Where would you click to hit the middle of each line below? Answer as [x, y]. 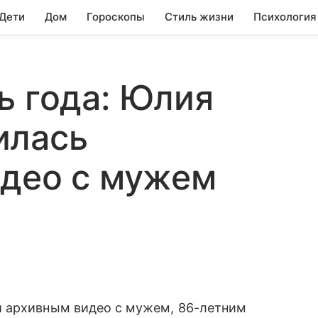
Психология [285, 17]
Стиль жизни [199, 17]
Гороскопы [116, 17]
